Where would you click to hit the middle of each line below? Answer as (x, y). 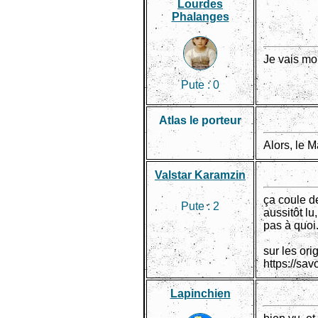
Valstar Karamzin (200, 175)
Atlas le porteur (200, 120)
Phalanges (200, 17)
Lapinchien (200, 294)
